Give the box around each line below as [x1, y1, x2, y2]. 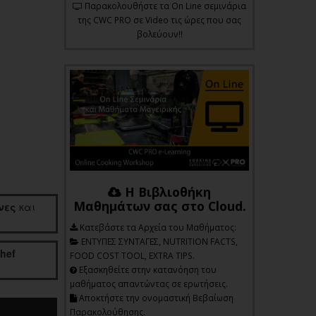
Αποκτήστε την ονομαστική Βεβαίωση [77, 292, 233, 304]
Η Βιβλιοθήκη [121, 183, 211, 201]
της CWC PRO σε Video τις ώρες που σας [78, 14, 241, 26]
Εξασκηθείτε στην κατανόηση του [77, 264, 217, 276]
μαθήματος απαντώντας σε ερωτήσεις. [70, 278, 228, 290]
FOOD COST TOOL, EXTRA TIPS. [70, 250, 195, 262]
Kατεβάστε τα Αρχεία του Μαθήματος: [78, 221, 236, 233]
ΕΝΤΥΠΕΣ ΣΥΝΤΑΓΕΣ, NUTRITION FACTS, [79, 236, 238, 248]
